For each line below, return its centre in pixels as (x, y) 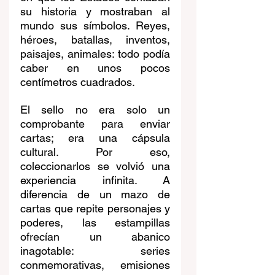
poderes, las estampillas (95, 223)
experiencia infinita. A (95, 180)
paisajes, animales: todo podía (95, 54)
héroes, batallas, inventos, (95, 40)
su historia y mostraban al (95, 12)
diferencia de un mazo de (95, 195)
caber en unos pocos (95, 68)
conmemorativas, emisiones (95, 265)
